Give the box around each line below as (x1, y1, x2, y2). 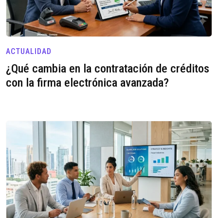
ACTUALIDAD (6, 46, 52, 56)
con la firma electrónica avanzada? (6, 75, 169, 90)
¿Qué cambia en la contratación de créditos (6, 61, 209, 75)
